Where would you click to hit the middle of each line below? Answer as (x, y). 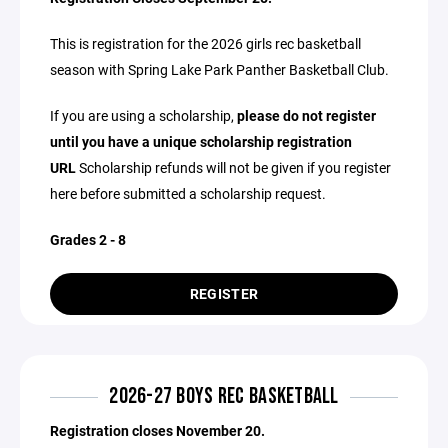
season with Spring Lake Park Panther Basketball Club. (222, 69)
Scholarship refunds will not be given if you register (233, 167)
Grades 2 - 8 (88, 239)
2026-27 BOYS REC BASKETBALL (224, 396)
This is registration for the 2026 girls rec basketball (205, 43)
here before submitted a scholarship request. (188, 193)
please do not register (306, 115)
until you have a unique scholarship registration (201, 141)
